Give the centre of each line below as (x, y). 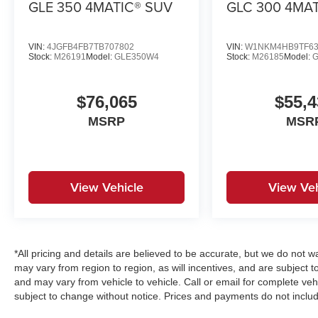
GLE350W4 (137, 56)
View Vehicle (106, 187)
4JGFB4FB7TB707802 (91, 46)
